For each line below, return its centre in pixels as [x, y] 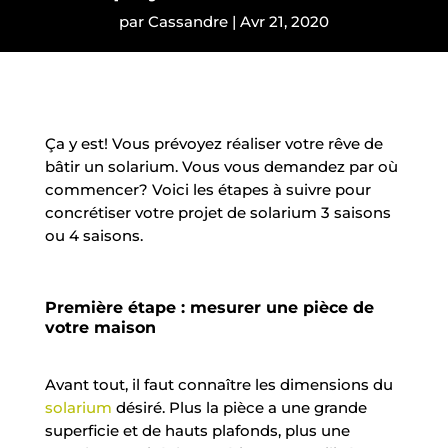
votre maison [100, 327]
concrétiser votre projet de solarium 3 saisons [217, 212]
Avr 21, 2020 [284, 21]
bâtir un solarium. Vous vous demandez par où [221, 166]
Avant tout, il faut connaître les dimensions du [218, 384]
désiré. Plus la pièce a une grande [239, 407]
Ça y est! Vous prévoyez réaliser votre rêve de [213, 143]
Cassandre [188, 21]
